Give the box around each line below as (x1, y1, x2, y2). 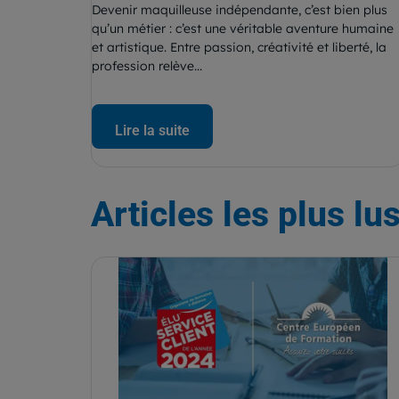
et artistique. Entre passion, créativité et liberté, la (92, 39, 387, 55)
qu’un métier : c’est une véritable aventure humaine (92, 20, 394, 37)
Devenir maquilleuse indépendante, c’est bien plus (92, 2, 387, 18)
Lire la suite (115, 122, 190, 139)
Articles (91, 194, 214, 235)
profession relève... (92, 58, 202, 74)
